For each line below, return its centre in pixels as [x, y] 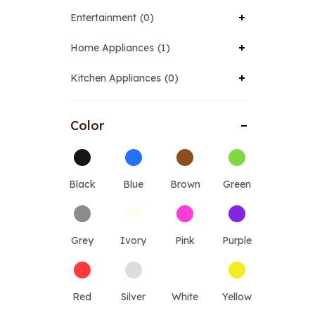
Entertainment [103, 18]
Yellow [237, 297]
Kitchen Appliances [116, 78]
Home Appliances [112, 48]
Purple [237, 240]
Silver [134, 297]
